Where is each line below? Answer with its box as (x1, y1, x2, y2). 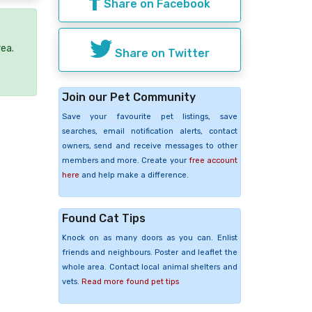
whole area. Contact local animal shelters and (61, 262, 237, 272)
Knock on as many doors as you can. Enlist (61, 233, 237, 242)
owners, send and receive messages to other (61, 141, 237, 150)
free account (188, 155, 237, 165)
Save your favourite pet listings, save (61, 111, 237, 121)
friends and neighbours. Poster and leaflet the (61, 247, 237, 257)
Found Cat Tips (61, 211, 146, 225)
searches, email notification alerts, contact (61, 126, 237, 136)
